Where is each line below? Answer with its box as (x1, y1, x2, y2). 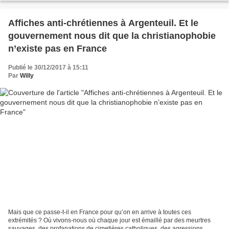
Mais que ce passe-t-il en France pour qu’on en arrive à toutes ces (8, 209, 191, 216)
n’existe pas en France (8, 43, 107, 54)
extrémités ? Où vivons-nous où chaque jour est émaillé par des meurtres (8, 217, 211, 224)
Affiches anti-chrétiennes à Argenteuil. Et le (8, 17, 198, 28)
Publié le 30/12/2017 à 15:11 (8, 63, 88, 71)
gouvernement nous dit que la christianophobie (8, 30, 216, 41)
